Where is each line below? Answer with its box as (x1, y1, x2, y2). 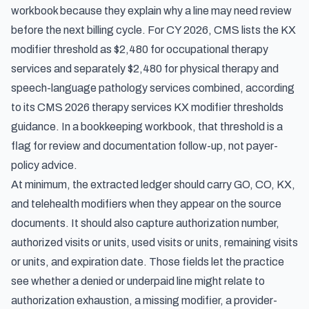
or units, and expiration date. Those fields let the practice (11, 256, 284, 268)
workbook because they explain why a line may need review (11, 5, 292, 17)
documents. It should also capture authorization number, (11, 217, 279, 229)
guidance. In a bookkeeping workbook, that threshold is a (11, 121, 283, 132)
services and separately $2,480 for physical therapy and (11, 63, 279, 74)
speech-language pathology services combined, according (11, 82, 295, 94)
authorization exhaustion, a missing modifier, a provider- (11, 295, 277, 306)
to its (11, 101, 37, 113)
